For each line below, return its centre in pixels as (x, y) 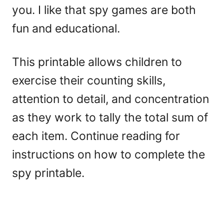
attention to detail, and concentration (110, 99)
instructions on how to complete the (108, 155)
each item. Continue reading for (96, 136)
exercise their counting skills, (89, 81)
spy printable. (48, 173)
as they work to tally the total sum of (110, 118)
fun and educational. (66, 29)
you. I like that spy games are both (104, 10)
